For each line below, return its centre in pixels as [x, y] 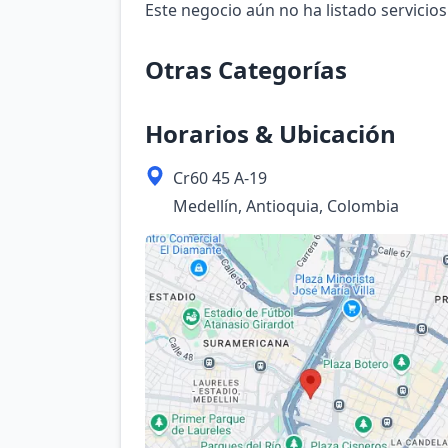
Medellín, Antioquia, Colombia [286, 206]
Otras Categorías [246, 69]
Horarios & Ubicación [270, 133]
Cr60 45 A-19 [220, 178]
